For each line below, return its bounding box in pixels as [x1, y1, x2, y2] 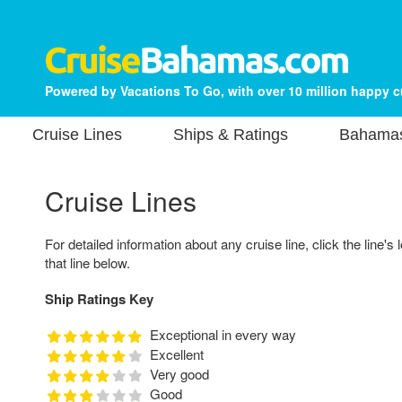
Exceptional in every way [149, 325, 296, 345]
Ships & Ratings [173, 126, 288, 144]
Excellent [149, 345, 204, 364]
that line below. [45, 252, 130, 272]
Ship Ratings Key [45, 288, 153, 309]
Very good [149, 364, 209, 384]
